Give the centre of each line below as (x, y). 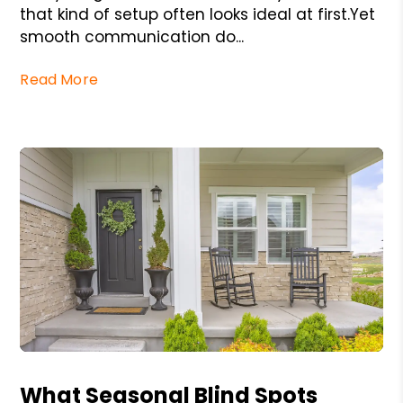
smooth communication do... (132, 37)
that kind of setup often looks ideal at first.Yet (198, 15)
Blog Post (52, 361)
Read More (59, 80)
